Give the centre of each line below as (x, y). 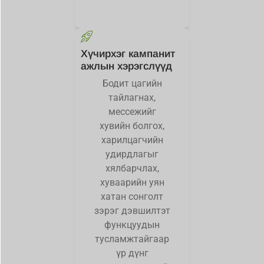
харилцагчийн (132, 140)
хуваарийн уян (132, 182)
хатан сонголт (132, 196)
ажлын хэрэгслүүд (126, 66)
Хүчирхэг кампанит (128, 53)
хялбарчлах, (132, 168)
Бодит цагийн (132, 83)
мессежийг (132, 111)
